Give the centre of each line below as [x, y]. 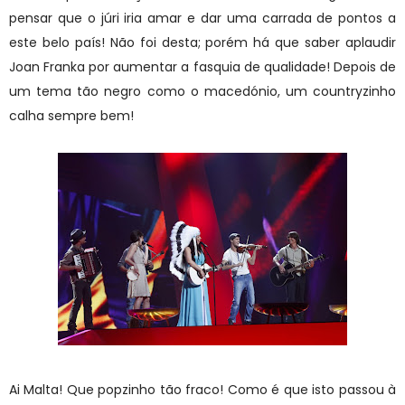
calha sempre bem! [71, 115]
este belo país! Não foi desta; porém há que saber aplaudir [202, 42]
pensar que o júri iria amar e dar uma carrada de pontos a [202, 18]
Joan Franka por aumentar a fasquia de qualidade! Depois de [202, 66]
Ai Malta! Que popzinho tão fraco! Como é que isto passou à [202, 389]
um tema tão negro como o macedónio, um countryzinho [202, 91]
